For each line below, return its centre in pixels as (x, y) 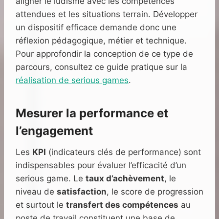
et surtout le (41, 205)
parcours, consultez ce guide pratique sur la (101, 67)
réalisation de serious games (72, 80)
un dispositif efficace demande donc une (96, 28)
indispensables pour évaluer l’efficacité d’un (101, 165)
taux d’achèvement (125, 179)
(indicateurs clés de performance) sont (123, 152)
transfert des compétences (122, 205)
